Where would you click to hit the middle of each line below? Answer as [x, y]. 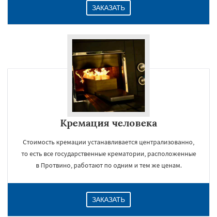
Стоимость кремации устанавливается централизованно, [108, 142]
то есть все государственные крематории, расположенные [108, 154]
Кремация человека [108, 123]
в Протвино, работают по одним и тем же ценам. [108, 165]
